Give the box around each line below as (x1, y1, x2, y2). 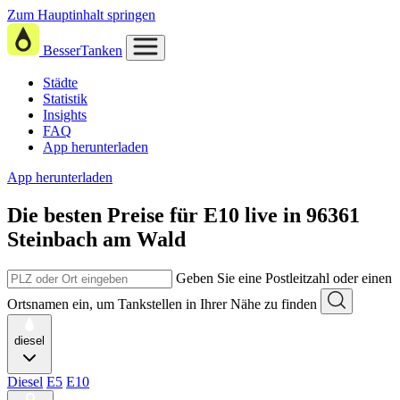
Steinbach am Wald (7, 227, 186, 251)
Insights (43, 107, 87, 122)
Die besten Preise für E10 (7, 203, 239, 227)
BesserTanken (43, 43, 122, 58)
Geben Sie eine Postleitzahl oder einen (176, 270, 392, 286)
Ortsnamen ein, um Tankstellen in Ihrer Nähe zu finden (7, 296, 317, 312)
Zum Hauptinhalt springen (7, 7, 155, 22)
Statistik (43, 91, 87, 106)
